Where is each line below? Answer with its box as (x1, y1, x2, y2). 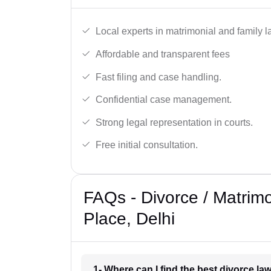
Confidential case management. (96, 94, 232, 105)
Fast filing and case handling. (96, 71, 221, 82)
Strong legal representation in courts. (96, 117, 253, 128)
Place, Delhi (83, 209, 175, 229)
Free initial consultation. (96, 140, 198, 151)
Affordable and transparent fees (96, 49, 230, 60)
